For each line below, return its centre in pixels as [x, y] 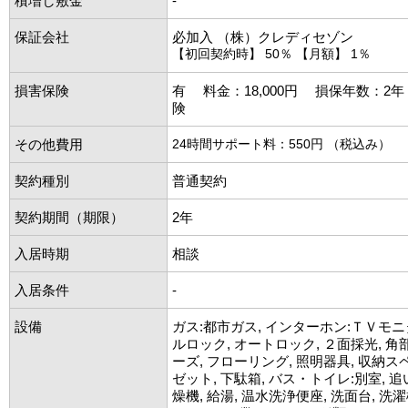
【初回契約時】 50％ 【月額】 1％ [271, 53]
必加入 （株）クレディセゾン [263, 36]
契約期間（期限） [69, 217]
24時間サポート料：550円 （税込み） [281, 143]
